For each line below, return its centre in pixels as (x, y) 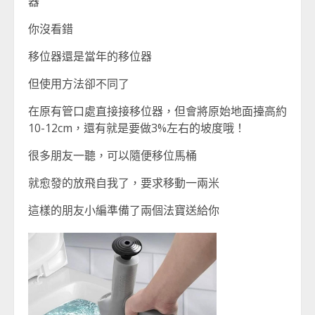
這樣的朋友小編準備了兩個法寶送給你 (124, 210)
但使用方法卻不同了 (79, 84)
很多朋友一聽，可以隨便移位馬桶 (112, 155)
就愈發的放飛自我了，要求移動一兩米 (124, 183)
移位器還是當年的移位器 (90, 56)
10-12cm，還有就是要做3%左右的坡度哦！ (137, 128)
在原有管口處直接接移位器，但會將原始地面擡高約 (157, 111)
